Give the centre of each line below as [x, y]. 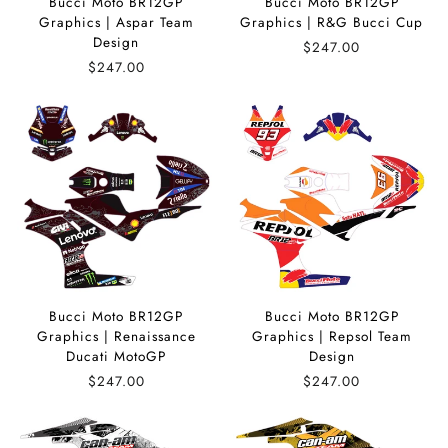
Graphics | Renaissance [116, 336]
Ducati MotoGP [116, 356]
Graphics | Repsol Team [331, 336]
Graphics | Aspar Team [116, 21]
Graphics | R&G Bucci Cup [332, 21]
